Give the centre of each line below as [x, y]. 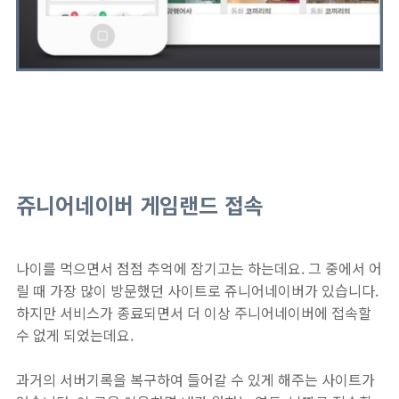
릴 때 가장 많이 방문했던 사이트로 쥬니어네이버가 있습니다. [197, 290]
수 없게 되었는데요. [75, 335]
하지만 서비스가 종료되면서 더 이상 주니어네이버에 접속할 [194, 313]
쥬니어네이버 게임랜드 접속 [140, 204]
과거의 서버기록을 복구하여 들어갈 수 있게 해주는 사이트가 [195, 379]
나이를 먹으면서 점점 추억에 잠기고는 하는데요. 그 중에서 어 [199, 268]
